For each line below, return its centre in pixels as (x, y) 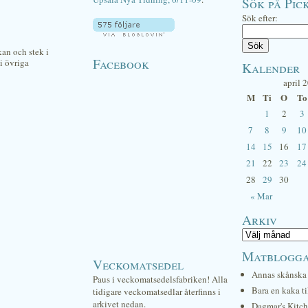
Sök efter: (260, 18)
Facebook (121, 63)
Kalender (271, 67)
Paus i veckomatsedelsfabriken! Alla (160, 279)
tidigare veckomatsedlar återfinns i (157, 291)
